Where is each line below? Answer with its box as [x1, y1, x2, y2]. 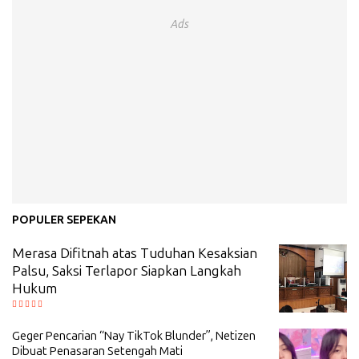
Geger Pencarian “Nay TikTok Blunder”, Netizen [12, 329, 256, 343]
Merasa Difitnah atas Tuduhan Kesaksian [12, 245, 257, 261]
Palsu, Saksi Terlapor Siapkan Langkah [12, 263, 241, 279]
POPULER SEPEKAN [12, 213, 116, 227]
